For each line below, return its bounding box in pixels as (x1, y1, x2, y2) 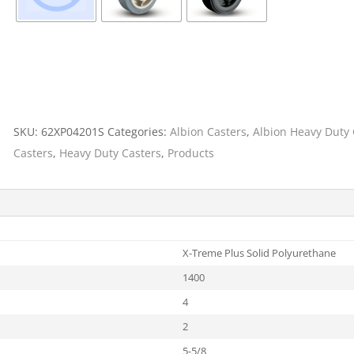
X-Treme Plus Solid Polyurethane (183, 245, 337, 260)
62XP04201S (41, 123, 105, 139)
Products (168, 145, 215, 160)
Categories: (107, 123, 171, 139)
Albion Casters (170, 123, 247, 139)
